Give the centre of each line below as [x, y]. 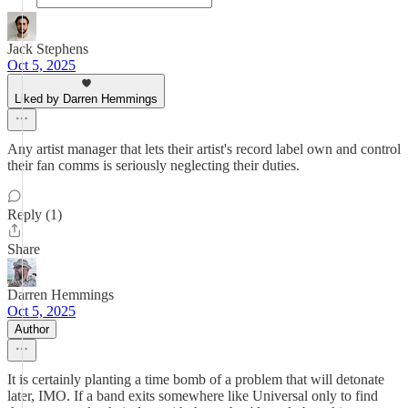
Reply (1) [35, 214]
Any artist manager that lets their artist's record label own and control [204, 149]
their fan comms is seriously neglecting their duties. [153, 165]
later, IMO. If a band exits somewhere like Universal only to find [193, 396]
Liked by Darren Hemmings [86, 99]
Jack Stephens [48, 49]
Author [32, 329]
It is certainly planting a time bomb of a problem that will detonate [196, 379]
